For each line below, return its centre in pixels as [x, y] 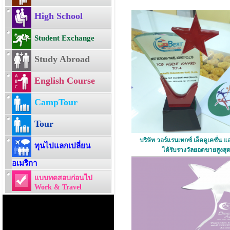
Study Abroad [62, 59]
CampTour [56, 102]
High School [59, 16]
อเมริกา [24, 163]
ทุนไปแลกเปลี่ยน [62, 146]
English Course [65, 80]
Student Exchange [64, 38]
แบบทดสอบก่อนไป [63, 178]
